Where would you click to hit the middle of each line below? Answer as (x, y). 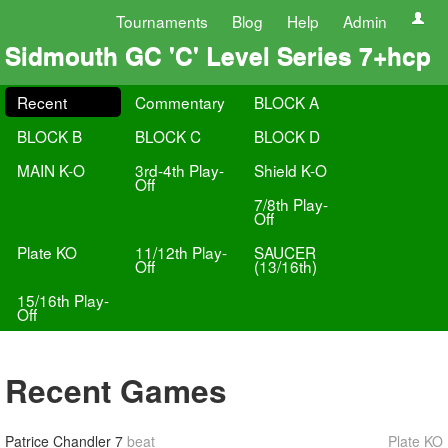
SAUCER (284, 252)
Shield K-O (290, 170)
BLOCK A (286, 102)
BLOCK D (286, 136)
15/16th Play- (63, 300)
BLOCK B (49, 136)
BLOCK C (168, 136)
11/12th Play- (181, 252)
